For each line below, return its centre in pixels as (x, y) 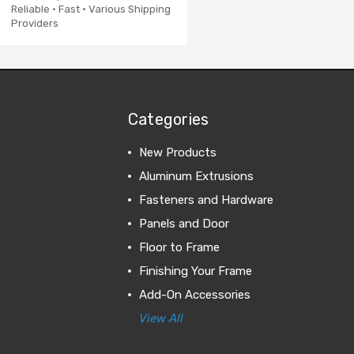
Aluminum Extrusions (196, 176)
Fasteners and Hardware (206, 200)
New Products (177, 152)
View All (161, 318)
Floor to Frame (179, 247)
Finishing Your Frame (195, 271)
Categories (168, 119)
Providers (34, 23)
